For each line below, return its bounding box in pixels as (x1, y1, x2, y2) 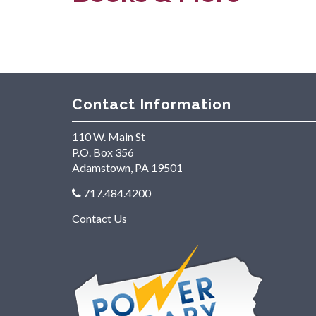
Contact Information (72, 95, 231, 113)
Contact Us (72, 212, 127, 226)
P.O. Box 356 (72, 145, 134, 159)
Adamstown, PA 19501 (72, 161, 183, 175)
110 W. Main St (72, 130, 145, 144)
